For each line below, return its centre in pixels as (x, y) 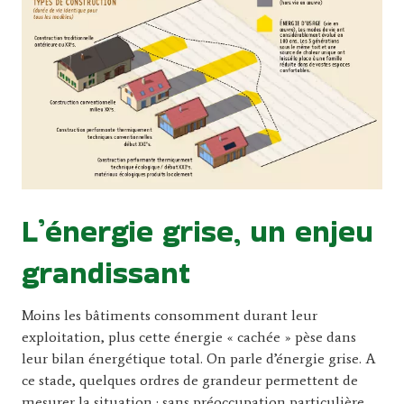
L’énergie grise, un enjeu (197, 231)
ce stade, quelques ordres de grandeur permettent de (190, 380)
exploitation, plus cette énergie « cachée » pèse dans (189, 336)
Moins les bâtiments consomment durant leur (170, 315)
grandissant (106, 272)
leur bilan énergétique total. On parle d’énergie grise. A (199, 358)
